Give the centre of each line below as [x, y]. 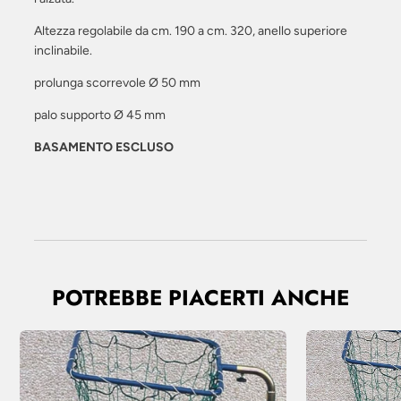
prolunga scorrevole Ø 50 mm [117, 83]
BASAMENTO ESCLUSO [104, 148]
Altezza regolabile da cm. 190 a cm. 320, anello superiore [191, 31]
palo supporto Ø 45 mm [100, 115]
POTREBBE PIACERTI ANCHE [200, 298]
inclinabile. [63, 51]
